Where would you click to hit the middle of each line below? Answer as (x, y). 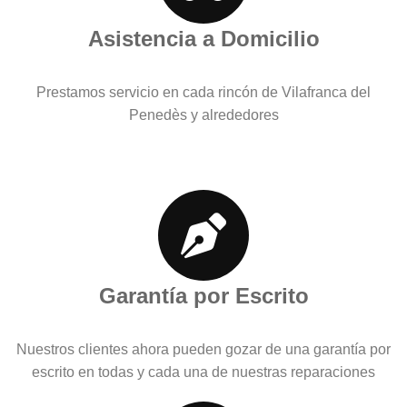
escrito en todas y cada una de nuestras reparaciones (203, 372)
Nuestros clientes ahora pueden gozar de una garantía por (203, 349)
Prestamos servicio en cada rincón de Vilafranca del (203, 92)
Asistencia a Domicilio (203, 38)
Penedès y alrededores (203, 114)
